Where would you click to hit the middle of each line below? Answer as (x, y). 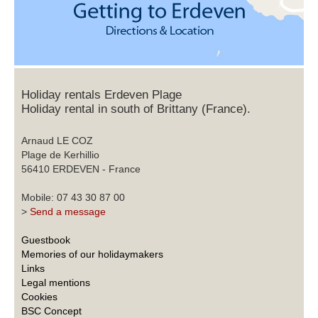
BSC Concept (51, 311)
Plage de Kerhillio (60, 154)
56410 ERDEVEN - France (81, 169)
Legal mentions (56, 282)
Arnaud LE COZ (57, 140)
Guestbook (46, 240)
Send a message (68, 211)
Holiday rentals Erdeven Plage (102, 94)
